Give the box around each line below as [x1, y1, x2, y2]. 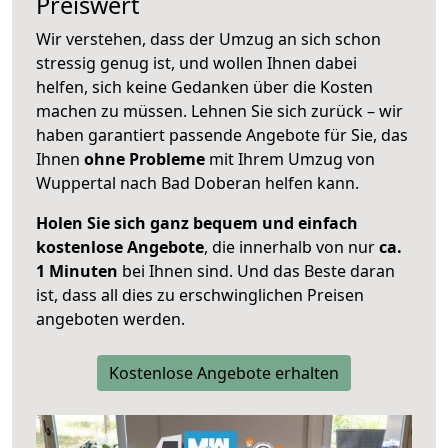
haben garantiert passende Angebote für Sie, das [36, 124, 408, 147]
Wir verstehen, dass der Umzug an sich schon [36, 28, 381, 51]
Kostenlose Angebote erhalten [109, 362, 339, 385]
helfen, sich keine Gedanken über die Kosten [36, 76, 373, 99]
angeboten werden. [36, 308, 185, 331]
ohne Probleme [84, 148, 205, 171]
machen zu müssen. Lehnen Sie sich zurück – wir [36, 100, 403, 123]
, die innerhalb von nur [204, 236, 379, 259]
